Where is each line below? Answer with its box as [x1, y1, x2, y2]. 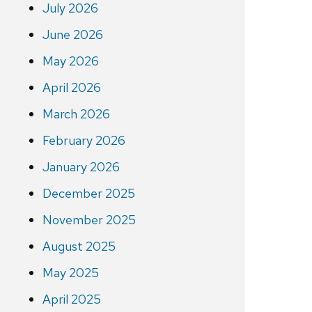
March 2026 [42, 106, 110, 123]
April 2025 [42, 291, 101, 308]
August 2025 [42, 238, 116, 255]
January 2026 [42, 159, 120, 175]
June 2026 [42, 26, 103, 43]
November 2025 [42, 212, 136, 228]
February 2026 [42, 132, 125, 149]
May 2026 [42, 53, 99, 70]
